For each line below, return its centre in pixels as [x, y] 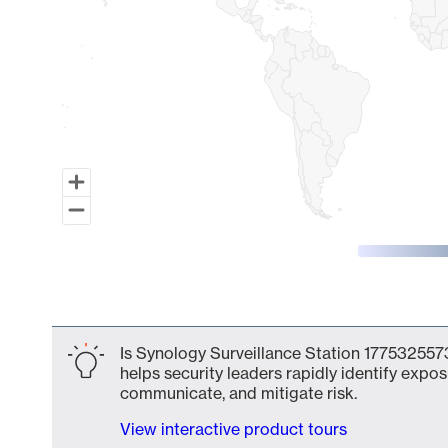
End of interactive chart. [141, 309]
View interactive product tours [233, 429]
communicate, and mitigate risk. [238, 393]
